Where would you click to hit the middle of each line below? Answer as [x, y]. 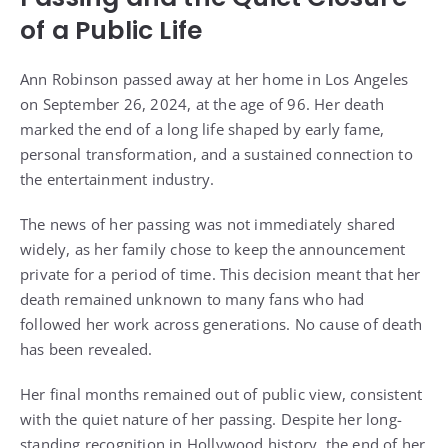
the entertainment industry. [117, 178]
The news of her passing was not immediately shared [208, 223]
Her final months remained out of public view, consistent [221, 393]
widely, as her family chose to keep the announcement [213, 248]
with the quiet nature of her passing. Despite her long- [211, 418]
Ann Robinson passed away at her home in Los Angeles [214, 78]
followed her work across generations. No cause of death [221, 323]
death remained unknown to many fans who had [192, 298]
